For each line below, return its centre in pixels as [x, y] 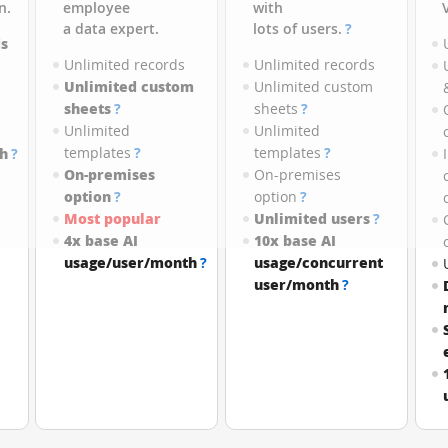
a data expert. [111, 28]
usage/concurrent [318, 262]
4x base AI [101, 240]
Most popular [113, 218]
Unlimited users [311, 218]
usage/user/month [131, 262]
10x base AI [294, 240]
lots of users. [297, 28]
